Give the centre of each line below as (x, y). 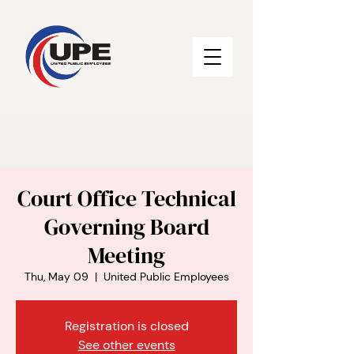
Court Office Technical (126, 198)
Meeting (126, 255)
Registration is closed (126, 326)
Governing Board (126, 227)
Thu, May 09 (56, 277)
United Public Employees (166, 277)
